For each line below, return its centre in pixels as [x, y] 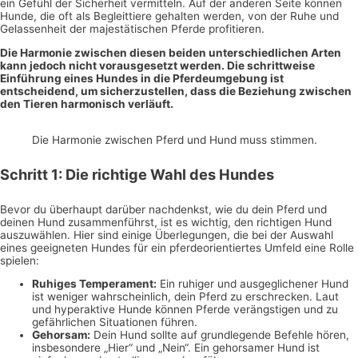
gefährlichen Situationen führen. [115, 322]
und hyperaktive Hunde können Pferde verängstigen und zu [185, 310]
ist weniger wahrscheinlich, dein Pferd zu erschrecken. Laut [185, 297]
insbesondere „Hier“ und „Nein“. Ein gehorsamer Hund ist [176, 348]
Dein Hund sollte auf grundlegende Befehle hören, [220, 335]
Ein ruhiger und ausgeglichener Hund [253, 284]
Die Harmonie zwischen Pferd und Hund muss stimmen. [175, 140]
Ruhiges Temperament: [94, 284]
